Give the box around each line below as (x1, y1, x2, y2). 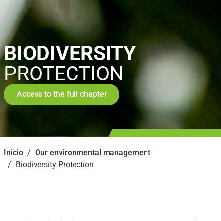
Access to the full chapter (16, 89, 107, 99)
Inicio (4, 147, 24, 157)
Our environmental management (35, 147, 150, 157)
